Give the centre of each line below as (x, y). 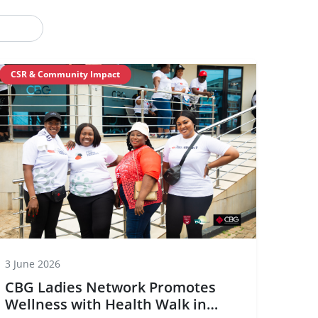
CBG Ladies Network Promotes (110, 287)
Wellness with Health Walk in (106, 304)
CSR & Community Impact (65, 74)
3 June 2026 (33, 264)
